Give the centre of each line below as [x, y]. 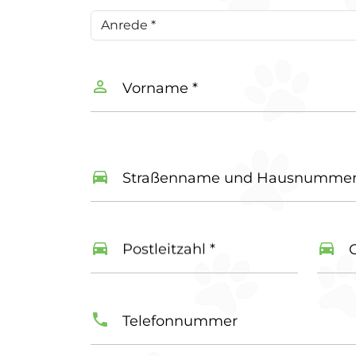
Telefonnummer [180, 321]
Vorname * [160, 88]
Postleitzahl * [169, 249]
